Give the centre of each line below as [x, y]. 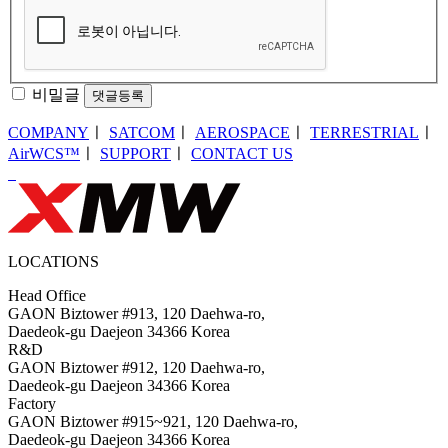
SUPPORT [135, 154]
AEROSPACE [242, 133]
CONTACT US [242, 154]
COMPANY [48, 133]
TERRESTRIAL [364, 133]
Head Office [47, 296]
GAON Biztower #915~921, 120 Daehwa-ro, [153, 422]
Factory [32, 404]
